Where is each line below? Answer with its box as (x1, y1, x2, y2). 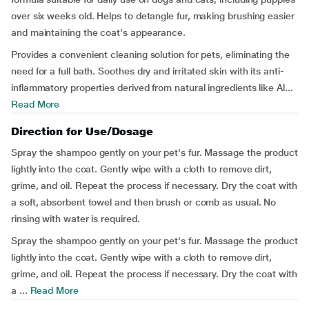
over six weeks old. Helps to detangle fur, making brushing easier (11, 10, 295, 21)
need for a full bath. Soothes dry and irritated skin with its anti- (11, 66, 284, 77)
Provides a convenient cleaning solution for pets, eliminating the (11, 49, 290, 60)
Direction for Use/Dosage (11, 125, 154, 138)
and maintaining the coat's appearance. (11, 27, 186, 38)
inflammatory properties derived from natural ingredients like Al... (11, 82, 293, 93)
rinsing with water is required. (11, 213, 140, 224)
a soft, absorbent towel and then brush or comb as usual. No (11, 197, 277, 208)
